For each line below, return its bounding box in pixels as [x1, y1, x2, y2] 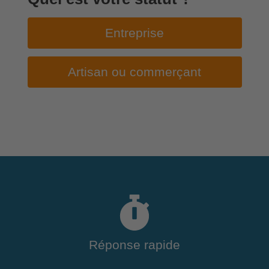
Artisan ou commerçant [68, 64, 201, 79]
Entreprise [105, 25, 164, 40]
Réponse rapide [89, 238, 180, 253]
